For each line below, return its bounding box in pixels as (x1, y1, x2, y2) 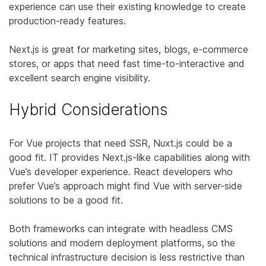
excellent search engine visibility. (9, 72, 150, 84)
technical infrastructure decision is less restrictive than (9, 251, 245, 264)
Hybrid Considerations (9, 100, 167, 119)
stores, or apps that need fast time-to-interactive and (9, 58, 245, 70)
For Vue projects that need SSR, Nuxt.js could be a (9, 137, 232, 150)
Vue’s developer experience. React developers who (9, 166, 233, 178)
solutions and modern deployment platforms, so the (9, 237, 235, 249)
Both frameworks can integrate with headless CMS (9, 223, 233, 235)
